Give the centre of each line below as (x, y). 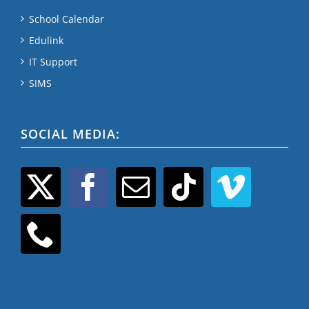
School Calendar (67, 19)
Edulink (46, 40)
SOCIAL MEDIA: (70, 133)
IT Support (53, 61)
